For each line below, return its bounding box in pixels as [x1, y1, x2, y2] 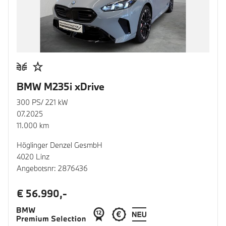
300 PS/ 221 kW [17, 97, 68, 107]
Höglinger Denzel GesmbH [17, 140, 102, 150]
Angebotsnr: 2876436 [17, 163, 88, 173]
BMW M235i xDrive [17, 80, 104, 93]
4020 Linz [17, 151, 49, 161]
